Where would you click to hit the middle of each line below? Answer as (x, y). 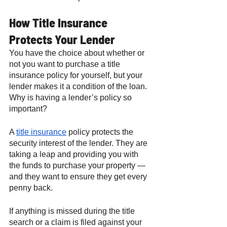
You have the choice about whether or (78, 53)
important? (29, 108)
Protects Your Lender (62, 39)
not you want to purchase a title (66, 64)
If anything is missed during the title (73, 211)
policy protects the (101, 132)
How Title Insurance (60, 22)
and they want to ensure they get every (79, 176)
